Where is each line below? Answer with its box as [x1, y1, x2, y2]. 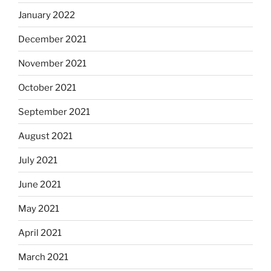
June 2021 [18, 178, 61, 190]
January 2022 [18, 9, 75, 21]
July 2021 [18, 154, 57, 166]
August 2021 [18, 130, 73, 142]
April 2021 [18, 227, 62, 238]
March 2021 [18, 251, 68, 263]
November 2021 [18, 57, 87, 69]
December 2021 [18, 33, 87, 45]
